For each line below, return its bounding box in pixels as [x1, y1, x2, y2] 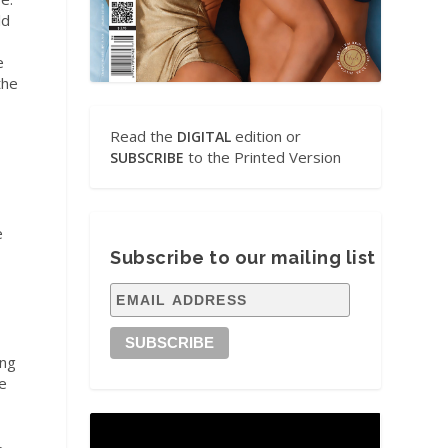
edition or [231, 125, 302, 146]
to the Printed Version [184, 146, 342, 167]
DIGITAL [177, 126, 232, 146]
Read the [110, 125, 178, 146]
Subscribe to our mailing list [110, 246, 376, 268]
